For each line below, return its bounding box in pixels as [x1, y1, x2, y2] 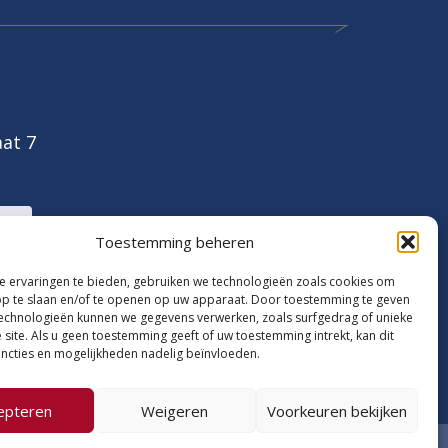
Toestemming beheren [95, 232, 255, 252]
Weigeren [141, 400, 209, 421]
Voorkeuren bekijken [266, 400, 407, 421]
